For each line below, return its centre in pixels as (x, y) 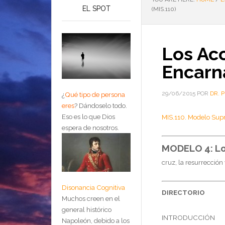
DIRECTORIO (183, 192)
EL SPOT (96, 9)
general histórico (87, 210)
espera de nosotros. (90, 128)
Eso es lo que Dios (88, 117)
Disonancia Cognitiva (93, 188)
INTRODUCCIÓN (188, 217)
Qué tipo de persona (95, 95)
